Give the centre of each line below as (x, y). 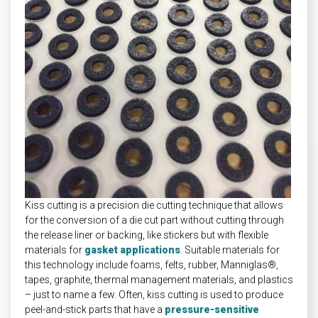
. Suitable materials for (230, 250)
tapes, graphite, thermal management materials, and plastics (159, 279)
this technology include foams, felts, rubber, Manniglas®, (152, 264)
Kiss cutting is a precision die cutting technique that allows (154, 205)
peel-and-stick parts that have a (95, 309)
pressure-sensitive (212, 309)
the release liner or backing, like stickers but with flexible (147, 235)
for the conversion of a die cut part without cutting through (154, 220)
